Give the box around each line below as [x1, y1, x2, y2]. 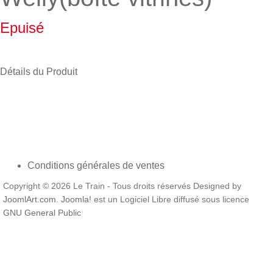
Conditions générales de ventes [27, 160, 165, 171]
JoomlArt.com [3, 195, 56, 204]
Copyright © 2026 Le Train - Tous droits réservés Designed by [3, 182, 241, 191]
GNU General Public [3, 208, 81, 218]
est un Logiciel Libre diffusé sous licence [91, 195, 249, 204]
